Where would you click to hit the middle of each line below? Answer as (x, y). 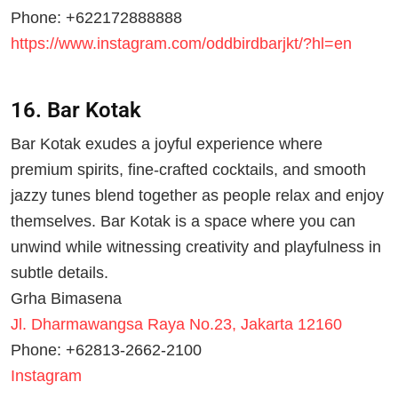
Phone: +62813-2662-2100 (106, 350)
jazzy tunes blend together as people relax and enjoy (197, 196)
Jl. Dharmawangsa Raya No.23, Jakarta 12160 (176, 325)
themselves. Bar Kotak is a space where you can (183, 222)
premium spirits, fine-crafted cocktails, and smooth (188, 170)
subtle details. (60, 273)
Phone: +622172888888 (96, 17)
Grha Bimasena (66, 299)
